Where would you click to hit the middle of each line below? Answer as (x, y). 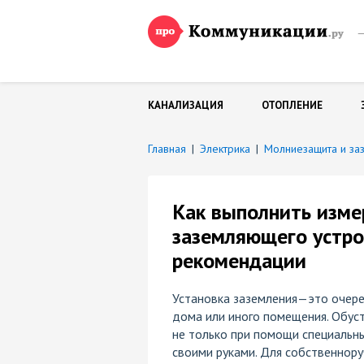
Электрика (225, 149)
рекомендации (239, 260)
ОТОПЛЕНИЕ (292, 105)
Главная (167, 149)
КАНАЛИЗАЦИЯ (186, 105)
